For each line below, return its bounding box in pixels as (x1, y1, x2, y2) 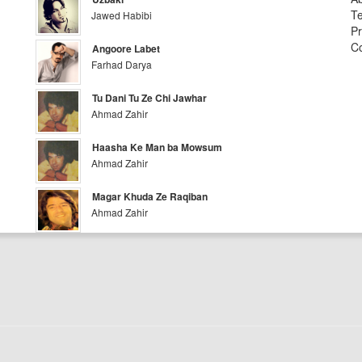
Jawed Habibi (91, 8, 153, 22)
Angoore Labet (92, 41, 161, 56)
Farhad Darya (91, 57, 153, 71)
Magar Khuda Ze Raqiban (92, 189, 208, 204)
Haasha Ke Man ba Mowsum (92, 140, 223, 154)
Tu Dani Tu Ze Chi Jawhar (92, 90, 208, 105)
